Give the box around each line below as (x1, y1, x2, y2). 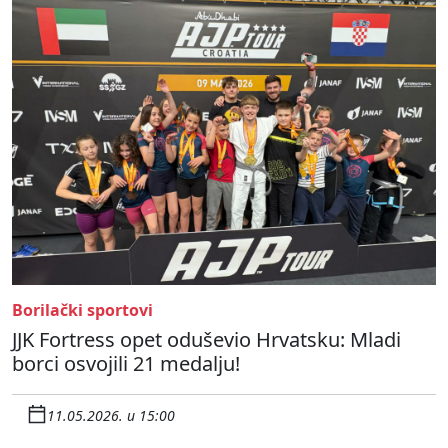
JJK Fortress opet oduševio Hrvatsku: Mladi (12, 325, 401, 353)
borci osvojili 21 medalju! (12, 349, 240, 377)
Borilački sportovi (12, 298, 153, 321)
